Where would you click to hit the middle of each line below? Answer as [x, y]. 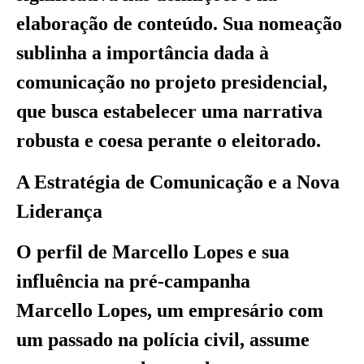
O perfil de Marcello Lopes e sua [153, 251]
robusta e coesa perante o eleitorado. [169, 141]
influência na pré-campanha [133, 281]
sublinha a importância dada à [143, 53]
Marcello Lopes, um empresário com [170, 310]
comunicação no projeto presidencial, [172, 82]
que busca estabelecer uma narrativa [169, 112]
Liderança [59, 211]
